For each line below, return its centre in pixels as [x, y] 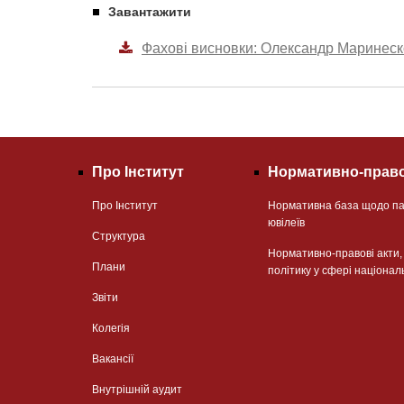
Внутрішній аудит [137, 389]
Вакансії [113, 358]
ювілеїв [286, 222]
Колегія [111, 328]
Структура [119, 236]
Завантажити [150, 11]
